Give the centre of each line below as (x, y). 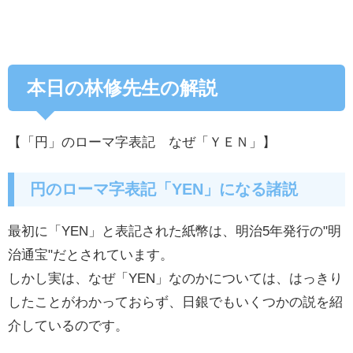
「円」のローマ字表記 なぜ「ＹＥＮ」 (142, 141)
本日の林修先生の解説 (122, 88)
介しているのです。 (68, 325)
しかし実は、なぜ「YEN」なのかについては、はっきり (175, 277)
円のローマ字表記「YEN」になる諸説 (164, 190)
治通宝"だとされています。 (91, 254)
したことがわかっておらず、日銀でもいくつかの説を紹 (175, 301)
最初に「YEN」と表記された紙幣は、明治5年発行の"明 (175, 230)
